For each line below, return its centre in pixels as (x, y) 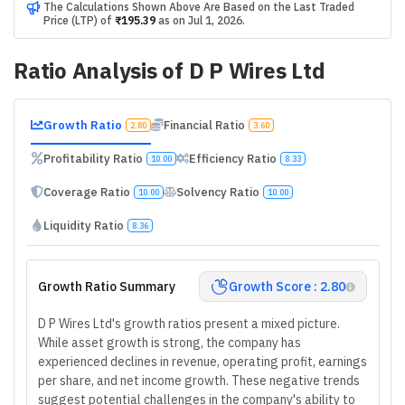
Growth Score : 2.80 (287, 287)
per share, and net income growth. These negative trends (199, 381)
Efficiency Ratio (232, 158)
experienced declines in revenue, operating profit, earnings (202, 362)
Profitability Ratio (93, 158)
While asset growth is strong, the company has (170, 343)
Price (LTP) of (77, 20)
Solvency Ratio (217, 192)
